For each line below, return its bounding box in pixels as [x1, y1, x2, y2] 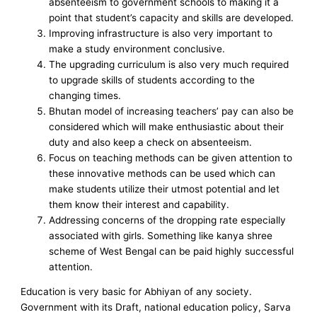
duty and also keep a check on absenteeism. [49, 136, 253, 148]
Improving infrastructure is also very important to [49, 27, 273, 39]
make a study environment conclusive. [49, 42, 226, 54]
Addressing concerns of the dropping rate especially [49, 214, 287, 226]
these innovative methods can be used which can [49, 167, 276, 179]
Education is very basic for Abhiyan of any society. [21, 286, 253, 298]
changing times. [49, 89, 122, 101]
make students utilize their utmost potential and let [49, 183, 280, 195]
